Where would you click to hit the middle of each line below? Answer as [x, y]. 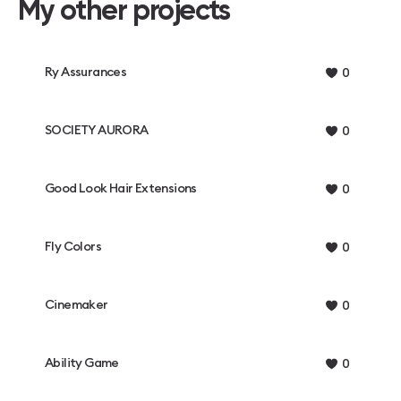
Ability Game [82, 363]
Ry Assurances [86, 73]
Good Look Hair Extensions [121, 189]
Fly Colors [73, 247]
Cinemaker [77, 305]
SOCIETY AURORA [97, 131]
